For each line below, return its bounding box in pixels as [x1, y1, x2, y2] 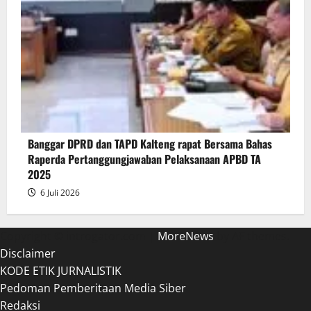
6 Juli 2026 [38, 186, 80, 199]
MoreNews [158, 228, 214, 244]
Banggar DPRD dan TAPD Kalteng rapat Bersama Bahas [28, 135, 272, 152]
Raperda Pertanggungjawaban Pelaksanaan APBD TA [28, 150, 261, 167]
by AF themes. [214, 228, 289, 244]
